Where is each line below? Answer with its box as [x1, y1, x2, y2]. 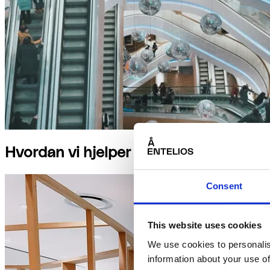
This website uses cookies [147, 220, 262, 231]
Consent [206, 180, 242, 191]
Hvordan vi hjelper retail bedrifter [5, 145, 234, 160]
